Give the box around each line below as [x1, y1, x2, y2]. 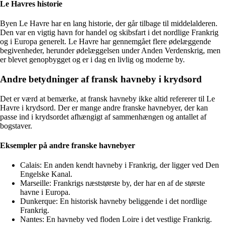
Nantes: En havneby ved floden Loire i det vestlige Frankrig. [20, 215, 212, 224]
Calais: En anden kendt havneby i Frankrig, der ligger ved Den [20, 161, 219, 170]
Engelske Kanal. [20, 170, 72, 179]
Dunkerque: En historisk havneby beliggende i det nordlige [20, 197, 207, 206]
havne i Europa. [20, 188, 70, 197]
